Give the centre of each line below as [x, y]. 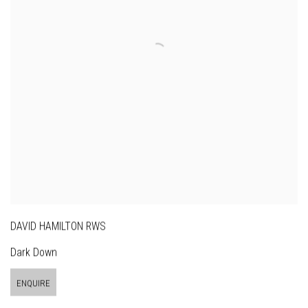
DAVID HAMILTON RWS [58, 226]
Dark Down [34, 253]
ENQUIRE [33, 284]
